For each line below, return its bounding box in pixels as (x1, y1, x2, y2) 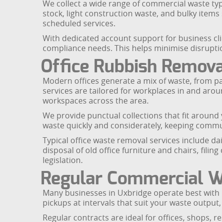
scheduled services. (43, 18, 115, 29)
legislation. (43, 155, 83, 166)
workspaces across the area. (43, 95, 149, 107)
